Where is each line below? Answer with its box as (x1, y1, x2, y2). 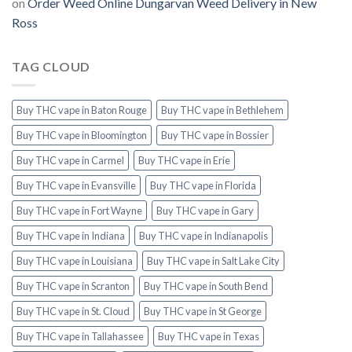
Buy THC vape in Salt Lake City (147, 255, 280, 268)
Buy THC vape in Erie (138, 154, 230, 167)
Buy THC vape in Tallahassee (16, 330, 144, 343)
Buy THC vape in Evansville (16, 179, 136, 192)
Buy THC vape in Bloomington (16, 129, 147, 142)
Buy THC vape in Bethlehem (161, 104, 284, 117)
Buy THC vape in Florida (150, 179, 256, 192)
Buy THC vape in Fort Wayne (16, 204, 142, 218)
